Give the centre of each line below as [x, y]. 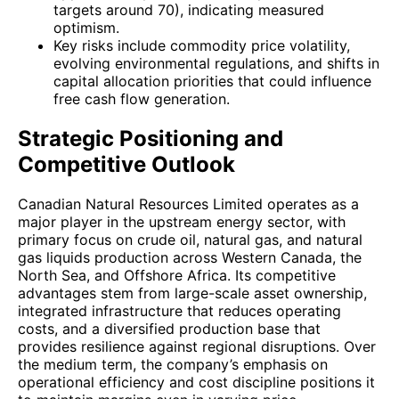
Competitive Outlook [126, 164]
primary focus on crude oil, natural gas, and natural [190, 239]
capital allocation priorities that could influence [212, 81]
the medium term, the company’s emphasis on [173, 364]
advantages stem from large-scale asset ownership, [192, 293]
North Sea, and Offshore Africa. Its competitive [177, 275]
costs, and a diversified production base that [169, 328]
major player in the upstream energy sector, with [182, 221]
